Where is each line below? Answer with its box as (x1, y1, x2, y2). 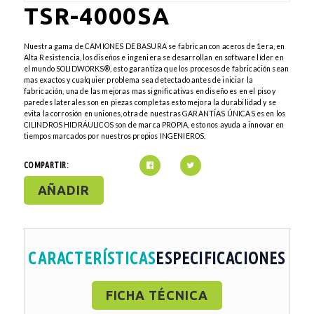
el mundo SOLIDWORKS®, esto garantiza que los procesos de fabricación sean (23, 64, 289, 74)
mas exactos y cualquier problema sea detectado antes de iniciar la (23, 76, 253, 85)
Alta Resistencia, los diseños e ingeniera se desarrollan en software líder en (23, 53, 284, 62)
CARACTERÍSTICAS (28, 248, 156, 268)
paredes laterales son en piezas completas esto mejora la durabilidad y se (23, 98, 277, 107)
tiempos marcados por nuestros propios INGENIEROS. (23, 132, 206, 141)
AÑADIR (37, 183, 90, 198)
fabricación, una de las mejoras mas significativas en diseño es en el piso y (23, 87, 276, 96)
